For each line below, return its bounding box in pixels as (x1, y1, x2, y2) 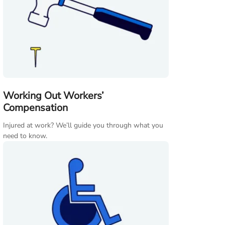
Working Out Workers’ (3, 89, 104, 103)
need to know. (3, 131, 47, 141)
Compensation (3, 101, 68, 115)
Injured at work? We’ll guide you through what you (3, 121, 163, 131)
